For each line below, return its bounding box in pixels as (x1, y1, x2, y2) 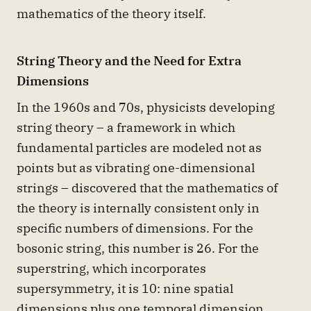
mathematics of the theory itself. (17, 5, 206, 22)
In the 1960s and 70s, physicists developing (17, 99, 275, 116)
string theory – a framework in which (17, 119, 235, 136)
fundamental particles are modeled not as (17, 139, 262, 156)
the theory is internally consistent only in (17, 199, 260, 217)
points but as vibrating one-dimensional (17, 159, 255, 176)
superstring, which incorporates (17, 260, 206, 277)
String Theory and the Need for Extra (17, 51, 242, 69)
